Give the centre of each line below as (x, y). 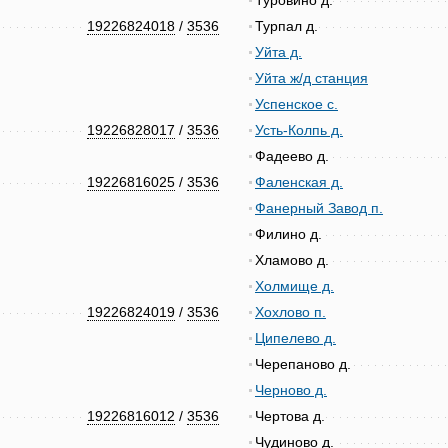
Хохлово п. (290, 312)
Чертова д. (290, 416)
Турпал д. (286, 26)
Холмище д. (294, 286)
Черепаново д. (303, 364)
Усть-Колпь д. (299, 130)
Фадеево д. (292, 156)
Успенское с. (296, 104)
